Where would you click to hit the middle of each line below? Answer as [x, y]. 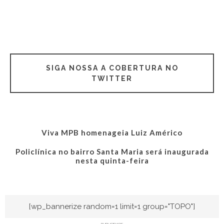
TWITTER [112, 78]
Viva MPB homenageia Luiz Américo [112, 132]
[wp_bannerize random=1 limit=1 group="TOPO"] [112, 206]
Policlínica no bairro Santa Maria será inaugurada [112, 151]
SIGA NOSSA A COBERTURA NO [112, 68]
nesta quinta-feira [112, 160]
